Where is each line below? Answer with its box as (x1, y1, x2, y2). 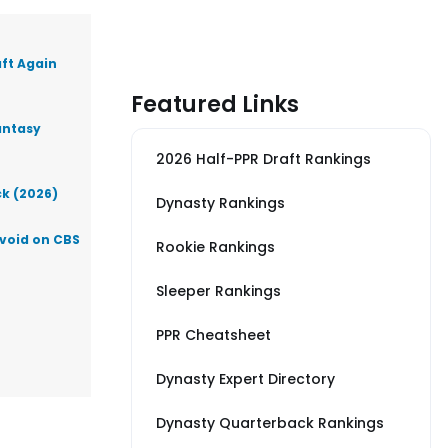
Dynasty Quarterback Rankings (156, 413, 384, 433)
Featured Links (131, 89, 299, 120)
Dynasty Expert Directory (156, 369, 335, 389)
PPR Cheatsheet (156, 325, 271, 345)
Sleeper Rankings (156, 281, 281, 301)
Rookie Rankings (156, 237, 275, 257)
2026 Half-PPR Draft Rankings (156, 149, 371, 169)
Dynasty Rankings (156, 193, 285, 213)
